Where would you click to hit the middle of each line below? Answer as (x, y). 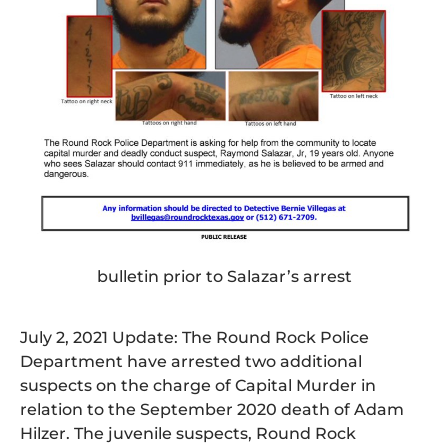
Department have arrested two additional (191, 361)
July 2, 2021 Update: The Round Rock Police (194, 337)
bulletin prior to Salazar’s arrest (224, 276)
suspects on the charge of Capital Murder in (198, 385)
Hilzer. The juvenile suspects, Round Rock (188, 433)
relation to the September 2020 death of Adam (212, 409)
